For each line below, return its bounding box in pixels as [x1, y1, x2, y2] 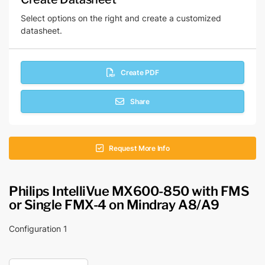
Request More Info [109, 143, 170, 153]
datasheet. [21, 25, 62, 36]
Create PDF [121, 67, 159, 77]
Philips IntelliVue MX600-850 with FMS [9, 181, 250, 199]
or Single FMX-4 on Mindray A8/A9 [9, 195, 219, 212]
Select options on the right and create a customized [21, 12, 221, 24]
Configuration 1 [9, 223, 67, 234]
